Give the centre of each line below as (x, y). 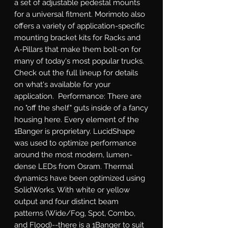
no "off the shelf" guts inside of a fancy (81, 108)
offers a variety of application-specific (79, 26)
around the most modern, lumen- (73, 154)
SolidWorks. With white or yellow (72, 190)
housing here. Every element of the (77, 119)
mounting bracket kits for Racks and (77, 37)
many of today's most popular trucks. (79, 61)
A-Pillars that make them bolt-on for (78, 49)
